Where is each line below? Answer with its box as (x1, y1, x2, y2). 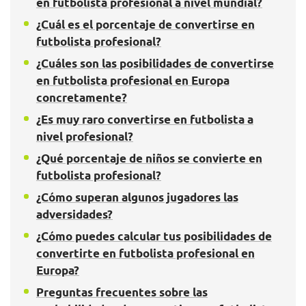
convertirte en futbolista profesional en (36, 247, 255, 261)
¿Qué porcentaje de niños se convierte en (36, 152, 262, 166)
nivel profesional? (36, 130, 133, 144)
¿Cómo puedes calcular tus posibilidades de (36, 229, 272, 244)
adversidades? (36, 208, 113, 222)
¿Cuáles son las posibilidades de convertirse (36, 57, 274, 71)
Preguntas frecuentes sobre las (36, 286, 208, 300)
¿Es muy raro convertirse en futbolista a (36, 113, 253, 127)
